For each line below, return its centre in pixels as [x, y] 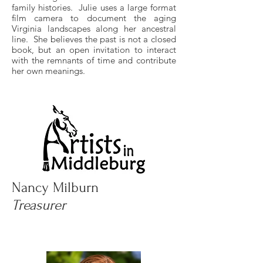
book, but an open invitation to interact [94, 50]
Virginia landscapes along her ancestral [94, 28]
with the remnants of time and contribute [94, 60]
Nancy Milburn [55, 188]
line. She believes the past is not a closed [94, 39]
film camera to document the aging [94, 18]
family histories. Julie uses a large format [94, 7]
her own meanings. [48, 71]
